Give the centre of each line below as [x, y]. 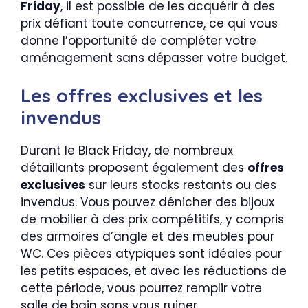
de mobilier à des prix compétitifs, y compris [152, 219]
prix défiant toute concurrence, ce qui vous [149, 24]
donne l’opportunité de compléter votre [139, 41]
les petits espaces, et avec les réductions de [154, 271]
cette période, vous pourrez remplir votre [141, 288]
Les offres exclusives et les [142, 95]
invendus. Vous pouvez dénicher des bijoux [147, 202]
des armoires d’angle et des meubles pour [147, 236]
